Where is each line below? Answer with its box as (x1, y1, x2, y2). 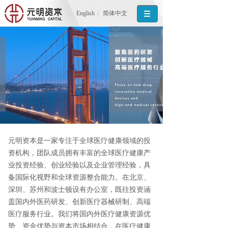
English (76, 10, 95, 17)
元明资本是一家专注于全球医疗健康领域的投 (8, 136, 151, 145)
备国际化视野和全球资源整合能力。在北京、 (8, 173, 151, 181)
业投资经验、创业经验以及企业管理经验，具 (8, 161, 151, 169)
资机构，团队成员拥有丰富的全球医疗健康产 (8, 149, 151, 157)
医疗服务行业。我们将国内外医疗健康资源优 (8, 210, 151, 218)
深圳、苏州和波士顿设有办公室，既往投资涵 (8, 185, 151, 193)
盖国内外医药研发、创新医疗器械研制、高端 (8, 197, 151, 206)
